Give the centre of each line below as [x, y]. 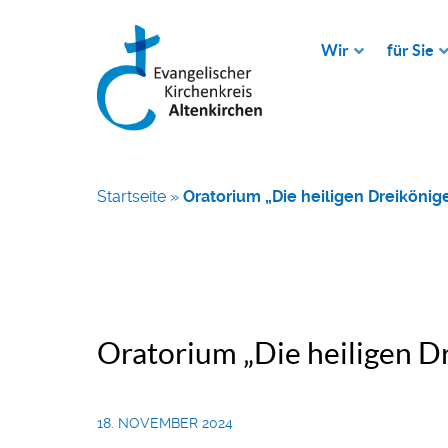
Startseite [131, 197]
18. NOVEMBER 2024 [165, 423]
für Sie [410, 50]
